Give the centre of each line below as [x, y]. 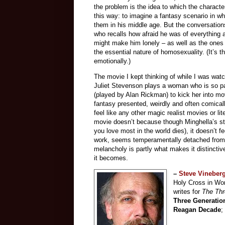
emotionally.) [112, 61]
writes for [188, 191]
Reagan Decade [197, 209]
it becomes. [111, 158]
